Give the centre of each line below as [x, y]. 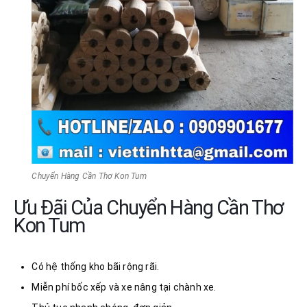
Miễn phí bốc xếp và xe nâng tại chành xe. [124, 287]
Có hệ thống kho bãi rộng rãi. [96, 267]
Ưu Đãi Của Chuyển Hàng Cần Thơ [149, 208]
